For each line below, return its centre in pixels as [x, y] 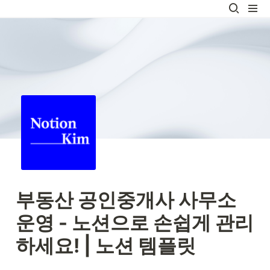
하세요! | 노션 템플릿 [108, 246]
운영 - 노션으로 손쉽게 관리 [135, 223]
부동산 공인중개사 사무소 [126, 200]
